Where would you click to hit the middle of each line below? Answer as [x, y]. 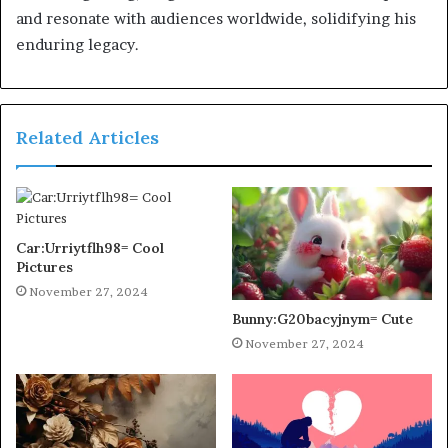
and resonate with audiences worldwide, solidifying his [216, 19]
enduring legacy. [77, 45]
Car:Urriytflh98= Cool [90, 248]
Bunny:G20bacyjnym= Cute [322, 319]
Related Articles [87, 138]
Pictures [44, 267]
